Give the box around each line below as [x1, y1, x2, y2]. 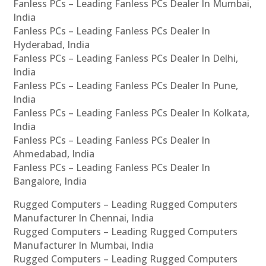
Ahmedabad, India [13, 147, 95, 161]
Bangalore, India [13, 175, 87, 188]
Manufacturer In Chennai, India [13, 211, 154, 225]
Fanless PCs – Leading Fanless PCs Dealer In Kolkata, [13, 106, 250, 120]
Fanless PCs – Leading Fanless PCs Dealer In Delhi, [13, 52, 239, 65]
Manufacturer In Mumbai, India [13, 239, 154, 252]
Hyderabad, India [13, 38, 90, 52]
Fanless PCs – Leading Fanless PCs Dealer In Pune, [13, 79, 239, 93]
